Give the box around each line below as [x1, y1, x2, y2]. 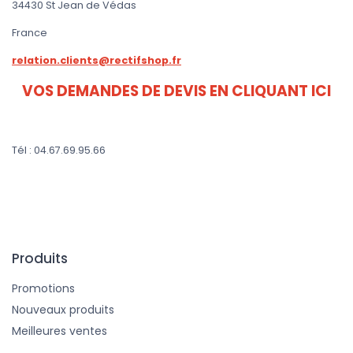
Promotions [12, 281, 75, 297]
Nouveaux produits [12, 302, 114, 318]
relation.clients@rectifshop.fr [12, 54, 181, 68]
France [12, 26, 50, 40]
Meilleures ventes [12, 323, 107, 340]
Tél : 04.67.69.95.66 [12, 143, 106, 158]
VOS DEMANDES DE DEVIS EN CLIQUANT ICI [22, 80, 331, 102]
